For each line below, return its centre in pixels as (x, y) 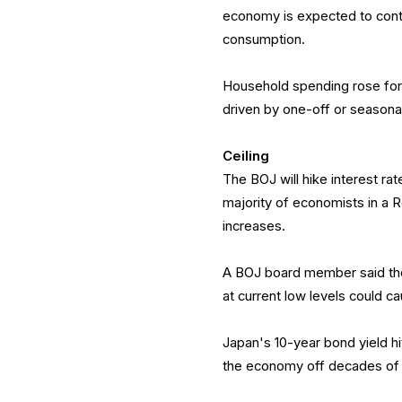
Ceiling (246, 156)
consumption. (264, 39)
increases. (254, 226)
